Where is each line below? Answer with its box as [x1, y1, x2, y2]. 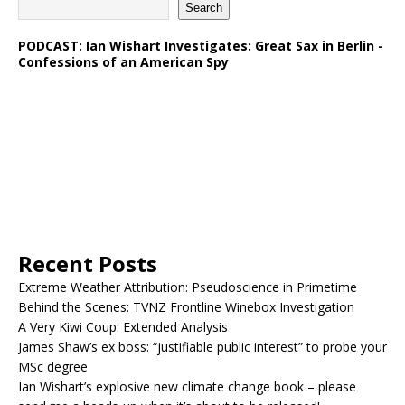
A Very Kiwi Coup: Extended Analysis [18, 317, 228, 335]
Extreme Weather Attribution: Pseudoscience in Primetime [18, 278, 357, 296]
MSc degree [18, 357, 88, 375]
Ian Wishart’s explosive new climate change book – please [18, 377, 356, 395]
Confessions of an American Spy [18, 52, 229, 71]
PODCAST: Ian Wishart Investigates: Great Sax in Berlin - [18, 36, 383, 54]
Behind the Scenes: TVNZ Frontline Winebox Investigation [18, 297, 354, 316]
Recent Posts [18, 248, 157, 278]
